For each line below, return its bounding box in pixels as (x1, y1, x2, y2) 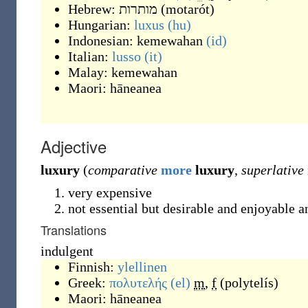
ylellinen (118, 259, 167, 274)
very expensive (68, 185, 152, 200)
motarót (166, 1, 210, 16)
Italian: (68, 49, 112, 64)
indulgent (41, 243, 93, 258)
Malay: (68, 65, 111, 80)
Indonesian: (68, 33, 137, 48)
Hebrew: (68, 1, 119, 16)
